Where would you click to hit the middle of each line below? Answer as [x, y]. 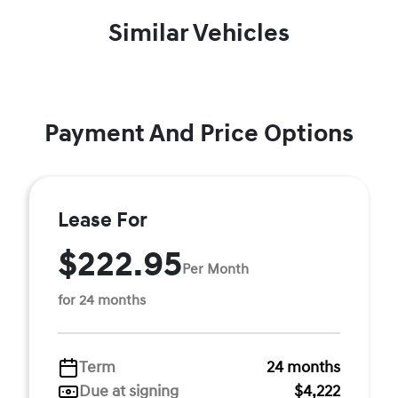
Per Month [215, 269]
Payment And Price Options [199, 134]
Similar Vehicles [199, 33]
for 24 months [102, 300]
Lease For [103, 220]
